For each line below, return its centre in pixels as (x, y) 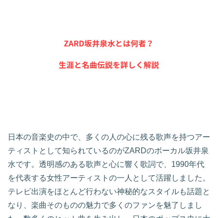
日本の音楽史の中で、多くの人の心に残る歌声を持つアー (109, 137)
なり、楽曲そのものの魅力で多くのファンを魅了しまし (105, 205)
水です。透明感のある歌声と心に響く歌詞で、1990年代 (106, 164)
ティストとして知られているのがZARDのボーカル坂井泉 (108, 151)
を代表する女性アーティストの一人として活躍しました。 (109, 178)
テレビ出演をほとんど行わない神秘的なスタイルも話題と (109, 192)
